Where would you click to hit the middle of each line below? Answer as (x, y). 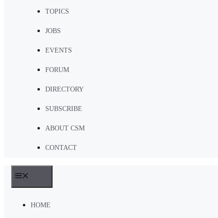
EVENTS (59, 50)
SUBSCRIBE (64, 109)
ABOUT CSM (65, 128)
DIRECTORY (64, 89)
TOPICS (57, 11)
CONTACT (61, 148)
